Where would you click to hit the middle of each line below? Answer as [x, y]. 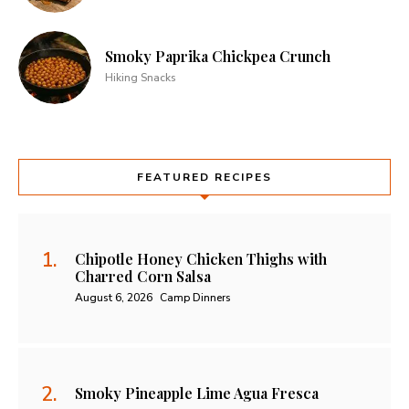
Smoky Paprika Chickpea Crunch [218, 57]
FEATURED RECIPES [204, 178]
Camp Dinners [195, 298]
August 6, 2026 [114, 298]
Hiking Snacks [141, 78]
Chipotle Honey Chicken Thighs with [201, 259]
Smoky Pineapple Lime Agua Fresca [197, 393]
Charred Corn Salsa [143, 277]
